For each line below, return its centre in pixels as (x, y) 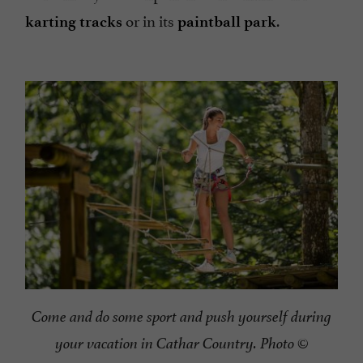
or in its (150, 20)
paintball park (227, 22)
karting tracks (74, 22)
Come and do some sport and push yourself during (181, 317)
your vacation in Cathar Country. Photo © (181, 344)
